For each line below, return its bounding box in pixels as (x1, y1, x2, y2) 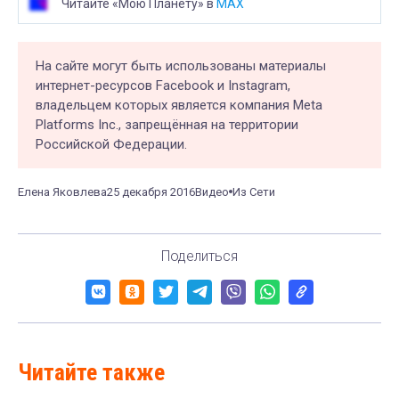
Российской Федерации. (36, 135, 187, 152)
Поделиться (161, 247, 238, 265)
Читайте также (18, 358, 165, 386)
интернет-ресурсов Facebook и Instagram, (36, 77, 290, 94)
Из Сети (232, 184, 275, 199)
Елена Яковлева (18, 184, 107, 199)
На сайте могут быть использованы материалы (36, 57, 326, 74)
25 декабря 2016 (107, 184, 195, 199)
